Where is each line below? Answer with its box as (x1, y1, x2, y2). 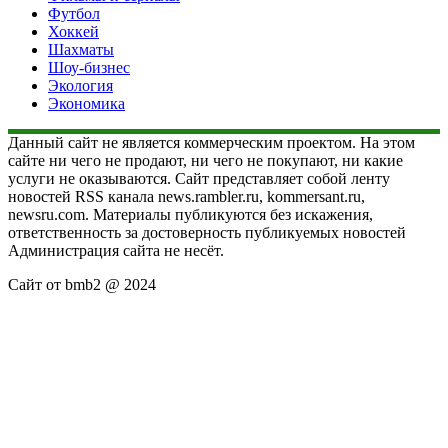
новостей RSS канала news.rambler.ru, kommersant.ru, (8, 187, 365, 205)
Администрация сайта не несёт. (8, 241, 224, 259)
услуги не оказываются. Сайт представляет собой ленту (8, 169, 390, 187)
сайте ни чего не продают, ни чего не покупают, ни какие (8, 151, 403, 169)
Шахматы (48, 40, 114, 58)
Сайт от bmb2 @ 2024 (8, 275, 156, 293)
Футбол (48, 4, 100, 22)
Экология (48, 76, 113, 94)
